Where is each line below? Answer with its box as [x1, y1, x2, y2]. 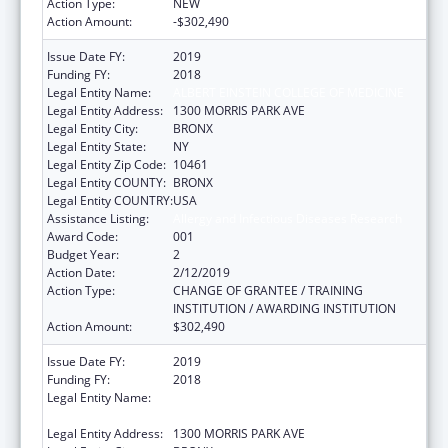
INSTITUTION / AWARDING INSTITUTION [173, 299, 396, 317]
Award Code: [47, 227, 118, 245]
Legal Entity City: [47, 119, 138, 137]
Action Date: [47, 263, 115, 281]
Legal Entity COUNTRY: [47, 191, 173, 209]
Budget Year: [47, 245, 119, 263]
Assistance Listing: [47, 209, 149, 227]
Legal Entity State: [47, 137, 146, 155]
